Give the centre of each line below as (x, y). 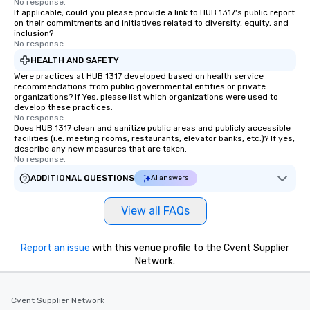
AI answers (170, 178)
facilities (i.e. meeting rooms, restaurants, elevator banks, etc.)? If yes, (154, 138)
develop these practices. (63, 107)
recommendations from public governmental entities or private (140, 86)
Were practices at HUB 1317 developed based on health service (139, 76)
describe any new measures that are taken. (100, 149)
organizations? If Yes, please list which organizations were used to (146, 97)
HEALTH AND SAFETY (75, 60)
